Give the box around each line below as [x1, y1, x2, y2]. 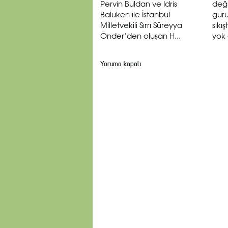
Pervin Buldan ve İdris [100, 1, 177, 8]
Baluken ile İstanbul [100, 12, 170, 19]
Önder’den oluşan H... [100, 33, 181, 40]
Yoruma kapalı [100, 60, 141, 68]
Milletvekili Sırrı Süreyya [100, 22, 182, 30]
